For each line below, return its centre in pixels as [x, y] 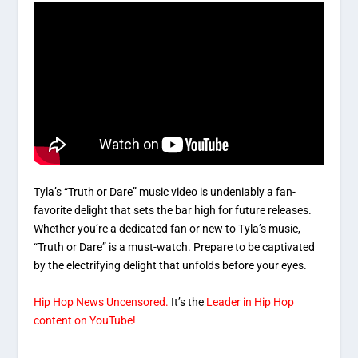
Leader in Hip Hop [251, 302]
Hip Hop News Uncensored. [101, 302]
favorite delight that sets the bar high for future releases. [173, 211]
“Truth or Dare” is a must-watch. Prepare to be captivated [175, 247]
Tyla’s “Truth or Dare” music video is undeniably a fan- [165, 192]
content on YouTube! [85, 320]
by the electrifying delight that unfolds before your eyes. [171, 266]
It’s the [188, 302]
